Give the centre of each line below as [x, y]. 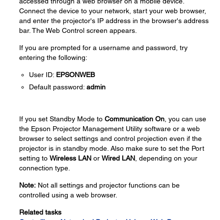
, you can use [185, 119]
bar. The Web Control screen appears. [78, 30]
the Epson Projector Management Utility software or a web [110, 129]
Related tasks [40, 212]
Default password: [58, 87]
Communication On [135, 119]
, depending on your [166, 158]
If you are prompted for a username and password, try [103, 48]
